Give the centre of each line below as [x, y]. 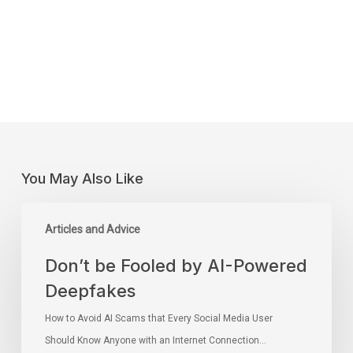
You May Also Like [82, 178]
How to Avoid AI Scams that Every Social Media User [158, 318]
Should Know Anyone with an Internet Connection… [155, 340]
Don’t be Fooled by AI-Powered [176, 265]
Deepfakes [90, 290]
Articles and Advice [92, 229]
